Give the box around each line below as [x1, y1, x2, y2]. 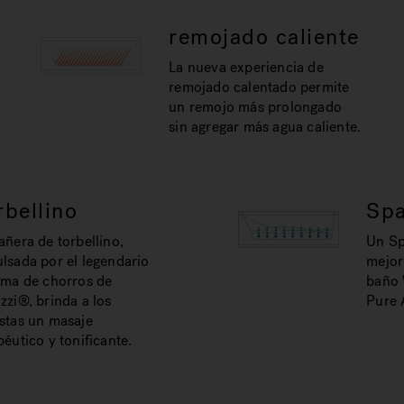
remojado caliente [169, 23, 360, 51]
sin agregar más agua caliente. [169, 117, 362, 136]
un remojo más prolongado [169, 97, 343, 116]
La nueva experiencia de [169, 58, 324, 77]
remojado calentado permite [169, 78, 350, 96]
